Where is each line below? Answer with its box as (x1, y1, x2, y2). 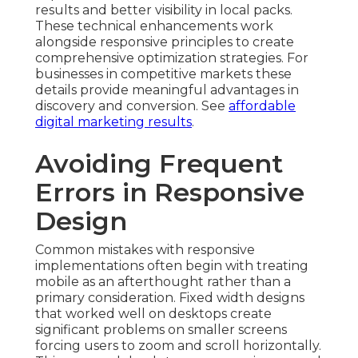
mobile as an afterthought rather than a (35, 274, 291, 290)
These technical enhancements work (35, 18, 273, 34)
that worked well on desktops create (35, 306, 272, 322)
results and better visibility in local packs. (35, 2, 292, 18)
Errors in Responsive (35, 177, 304, 209)
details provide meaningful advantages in (35, 82, 299, 98)
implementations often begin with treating (35, 258, 308, 274)
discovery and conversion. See (35, 98, 229, 114)
